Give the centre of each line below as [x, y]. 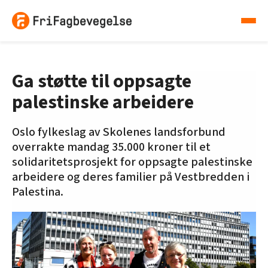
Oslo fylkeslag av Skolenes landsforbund [119, 133]
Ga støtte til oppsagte [102, 82]
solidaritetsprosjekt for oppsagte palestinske [132, 162]
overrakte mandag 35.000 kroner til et [111, 147]
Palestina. [38, 192]
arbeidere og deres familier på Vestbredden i [131, 177]
